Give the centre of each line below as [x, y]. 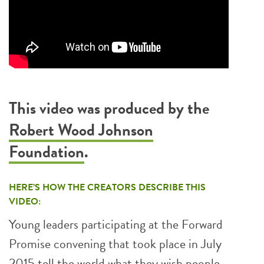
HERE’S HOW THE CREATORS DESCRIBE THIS [107, 187]
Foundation [47, 152]
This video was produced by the [109, 108]
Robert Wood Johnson [81, 130]
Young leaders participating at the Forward [116, 224]
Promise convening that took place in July [115, 244]
